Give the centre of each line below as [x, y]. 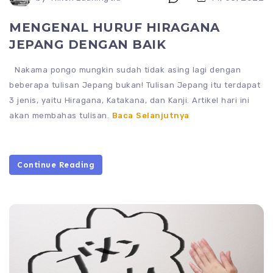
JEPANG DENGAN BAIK [87, 45]
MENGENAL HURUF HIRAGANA [115, 28]
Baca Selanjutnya [151, 116]
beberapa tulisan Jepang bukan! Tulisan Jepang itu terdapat [135, 85]
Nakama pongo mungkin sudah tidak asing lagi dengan [125, 70]
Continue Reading [56, 165]
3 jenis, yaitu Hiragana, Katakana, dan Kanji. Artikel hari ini [129, 101]
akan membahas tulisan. [61, 116]
